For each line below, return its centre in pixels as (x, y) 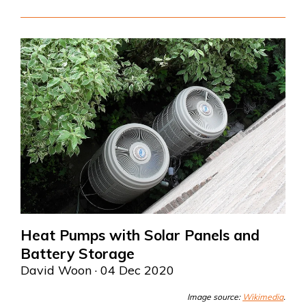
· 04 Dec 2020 (133, 270)
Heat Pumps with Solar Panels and (140, 235)
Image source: (215, 296)
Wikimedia (263, 296)
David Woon (56, 270)
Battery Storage (78, 253)
